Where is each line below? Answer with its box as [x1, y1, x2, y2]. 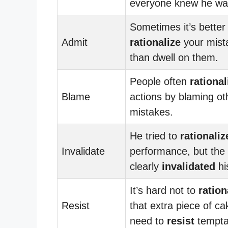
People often [130, 75, 190, 87]
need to [130, 215, 167, 226]
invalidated [162, 160, 215, 172]
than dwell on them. [130, 51, 218, 63]
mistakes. [130, 106, 173, 118]
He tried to [130, 130, 180, 141]
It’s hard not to [130, 184, 198, 196]
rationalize [130, 36, 181, 48]
